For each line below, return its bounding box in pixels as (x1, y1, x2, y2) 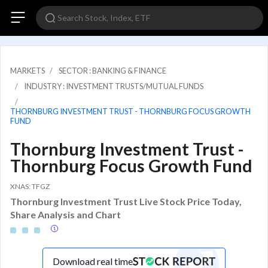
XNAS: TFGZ (10, 182, 50, 191)
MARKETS (10, 66, 45, 75)
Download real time (53, 255, 133, 267)
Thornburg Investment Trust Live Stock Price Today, (10, 195, 242, 207)
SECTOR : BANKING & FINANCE (59, 66, 166, 75)
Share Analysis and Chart (10, 208, 121, 220)
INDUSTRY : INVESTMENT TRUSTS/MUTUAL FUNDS (24, 81, 203, 91)
